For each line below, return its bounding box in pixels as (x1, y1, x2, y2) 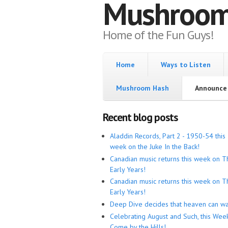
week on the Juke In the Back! (110, 141, 199, 151)
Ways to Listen (161, 60, 211, 70)
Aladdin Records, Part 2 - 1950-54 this (110, 131, 225, 140)
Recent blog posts (103, 110, 178, 125)
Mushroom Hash (116, 83, 169, 93)
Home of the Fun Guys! (103, 27, 214, 43)
